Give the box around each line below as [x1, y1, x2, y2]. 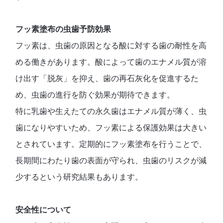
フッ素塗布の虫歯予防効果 [15, 23, 111, 35]
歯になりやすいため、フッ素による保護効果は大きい [15, 122, 207, 133]
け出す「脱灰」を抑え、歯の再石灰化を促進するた [15, 73, 199, 84]
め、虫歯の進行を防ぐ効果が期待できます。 [15, 89, 175, 100]
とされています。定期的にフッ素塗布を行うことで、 [15, 138, 207, 149]
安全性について [15, 204, 72, 216]
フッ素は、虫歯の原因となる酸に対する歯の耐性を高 [15, 40, 207, 51]
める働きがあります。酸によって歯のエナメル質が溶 [15, 56, 207, 67]
